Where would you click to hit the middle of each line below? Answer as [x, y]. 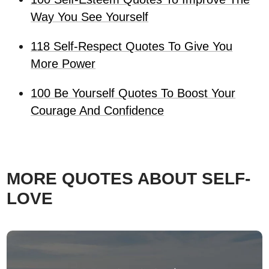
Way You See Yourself [90, 17]
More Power [63, 63]
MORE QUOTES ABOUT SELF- [129, 178]
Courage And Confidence [98, 110]
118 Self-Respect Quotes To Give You [132, 46]
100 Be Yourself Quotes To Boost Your [133, 93]
